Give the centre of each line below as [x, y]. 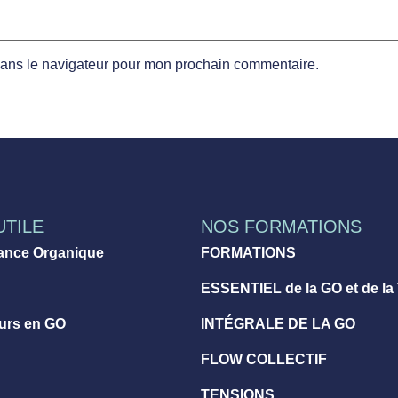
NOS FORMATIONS [281, 227]
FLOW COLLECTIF [263, 360]
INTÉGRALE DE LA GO [278, 324]
